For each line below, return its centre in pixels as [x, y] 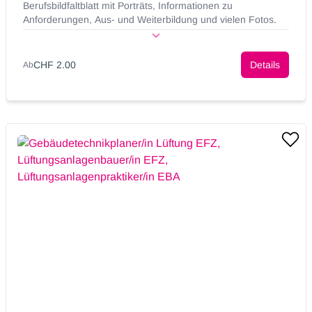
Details [265, 65]
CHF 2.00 [55, 65]
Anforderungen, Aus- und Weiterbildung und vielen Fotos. [150, 20]
